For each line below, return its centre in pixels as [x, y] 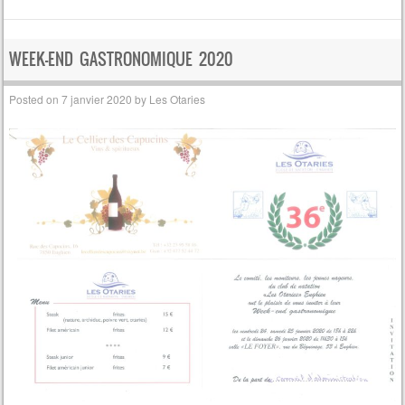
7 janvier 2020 [97, 99]
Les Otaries [178, 99]
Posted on [36, 99]
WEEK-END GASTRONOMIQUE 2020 [122, 60]
